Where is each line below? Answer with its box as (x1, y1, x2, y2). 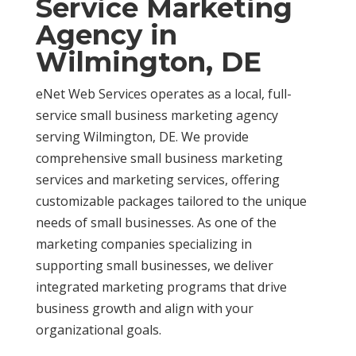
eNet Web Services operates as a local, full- (35, 85, 292, 103)
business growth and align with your (35, 300, 253, 317)
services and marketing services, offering (35, 171, 280, 188)
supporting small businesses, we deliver (35, 257, 273, 274)
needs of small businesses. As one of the (35, 214, 277, 231)
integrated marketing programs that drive (35, 278, 287, 296)
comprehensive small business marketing (35, 149, 283, 167)
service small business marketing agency (35, 106, 278, 124)
